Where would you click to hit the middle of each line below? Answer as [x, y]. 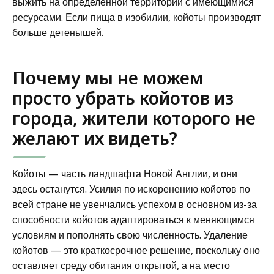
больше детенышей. [58, 32]
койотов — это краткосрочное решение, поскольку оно [136, 250]
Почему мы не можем [108, 77]
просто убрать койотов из [123, 98]
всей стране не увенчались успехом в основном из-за [135, 204]
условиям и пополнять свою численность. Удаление [130, 235]
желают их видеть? [95, 138]
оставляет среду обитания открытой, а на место [121, 265]
